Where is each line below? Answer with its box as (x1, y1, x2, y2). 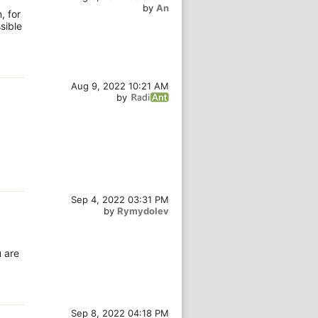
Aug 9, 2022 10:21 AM (71, 80, 169, 92)
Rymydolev (117, 205, 169, 216)
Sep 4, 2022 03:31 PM (71, 194, 169, 205)
